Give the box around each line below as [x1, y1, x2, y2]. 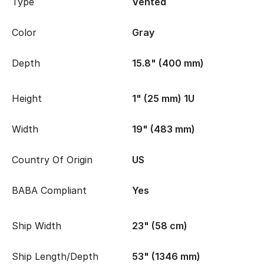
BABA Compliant [12, 184, 87, 196]
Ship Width [12, 220, 61, 232]
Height [12, 93, 42, 104]
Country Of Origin [12, 154, 93, 166]
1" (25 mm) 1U [132, 93, 194, 104]
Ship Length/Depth [12, 250, 98, 262]
